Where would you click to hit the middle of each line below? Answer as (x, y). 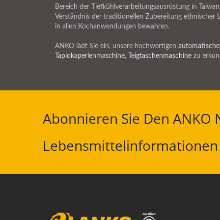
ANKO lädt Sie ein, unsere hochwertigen (117, 46)
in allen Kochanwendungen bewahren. (112, 27)
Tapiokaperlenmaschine (90, 56)
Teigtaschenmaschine (160, 56)
